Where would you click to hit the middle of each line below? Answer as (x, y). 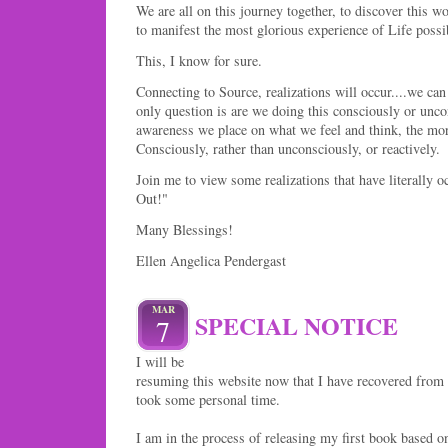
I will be (160, 361)
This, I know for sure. (199, 60)
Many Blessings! (184, 230)
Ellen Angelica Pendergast (211, 261)
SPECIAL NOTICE (297, 325)
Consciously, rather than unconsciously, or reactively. (288, 148)
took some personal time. (208, 399)
